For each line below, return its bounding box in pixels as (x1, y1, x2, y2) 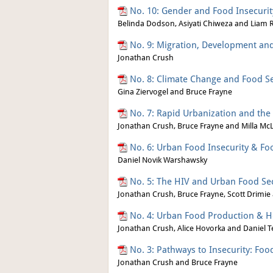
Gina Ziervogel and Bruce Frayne (118, 87, 232, 96)
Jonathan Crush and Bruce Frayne (118, 258, 238, 267)
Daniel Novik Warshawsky (118, 155, 207, 165)
